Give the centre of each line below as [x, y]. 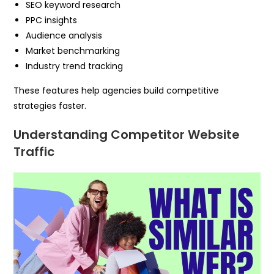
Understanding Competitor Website [127, 134]
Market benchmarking [73, 50]
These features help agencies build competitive [117, 90]
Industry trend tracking [75, 66]
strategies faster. [50, 106]
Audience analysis [64, 35]
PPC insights [52, 20]
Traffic [34, 151]
